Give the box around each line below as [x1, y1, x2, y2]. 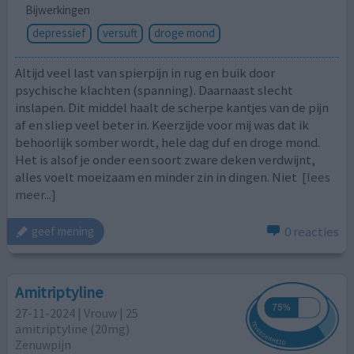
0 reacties [284, 222, 339, 240]
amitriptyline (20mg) [15, 321, 130, 337]
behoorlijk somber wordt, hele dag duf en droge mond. [15, 134, 321, 152]
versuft [102, 24, 137, 40]
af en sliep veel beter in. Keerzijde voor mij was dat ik [15, 116, 310, 134]
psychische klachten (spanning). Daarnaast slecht [15, 81, 294, 100]
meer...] [15, 186, 57, 204]
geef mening [32, 224, 95, 239]
